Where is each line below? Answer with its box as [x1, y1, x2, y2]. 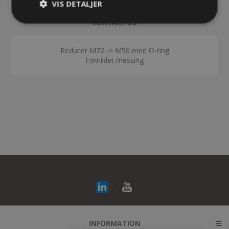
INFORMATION [88, 218, 141, 228]
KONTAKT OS [93, 18, 136, 27]
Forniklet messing [85, 55, 144, 65]
